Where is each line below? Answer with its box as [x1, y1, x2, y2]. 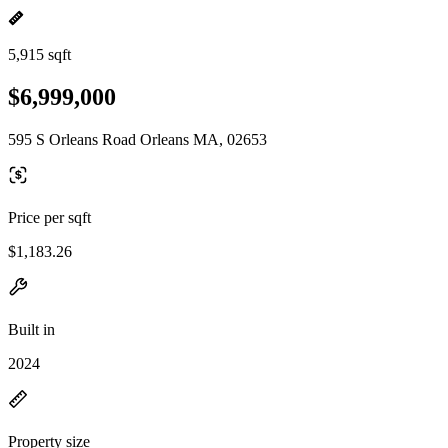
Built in [8, 320, 55, 338]
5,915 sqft [8, 46, 71, 63]
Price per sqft [8, 208, 91, 226]
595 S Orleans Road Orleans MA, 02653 [8, 130, 267, 148]
